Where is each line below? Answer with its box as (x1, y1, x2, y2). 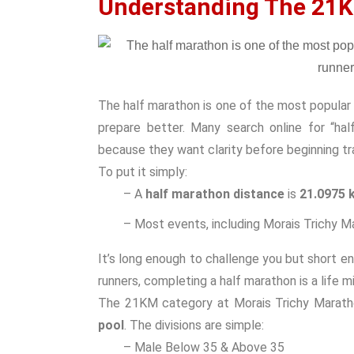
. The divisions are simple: (124, 318, 264, 333)
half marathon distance (145, 186, 284, 201)
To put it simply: (98, 164, 187, 179)
